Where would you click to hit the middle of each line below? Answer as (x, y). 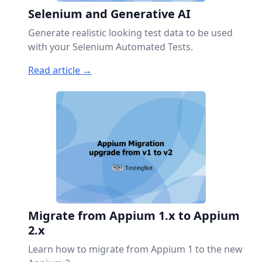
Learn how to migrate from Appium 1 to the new (135, 249)
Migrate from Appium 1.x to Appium (134, 216)
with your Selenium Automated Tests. (111, 47)
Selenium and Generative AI (109, 14)
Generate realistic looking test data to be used (130, 33)
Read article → (60, 70)
